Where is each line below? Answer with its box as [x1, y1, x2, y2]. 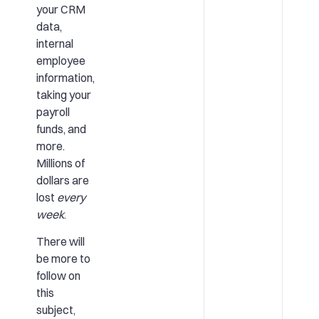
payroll [36, 104, 70, 119]
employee [36, 53, 85, 68]
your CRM [36, 1, 85, 16]
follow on [36, 268, 80, 283]
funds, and [36, 121, 86, 136]
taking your [36, 87, 91, 102]
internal [36, 36, 73, 51]
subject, [36, 303, 75, 318]
